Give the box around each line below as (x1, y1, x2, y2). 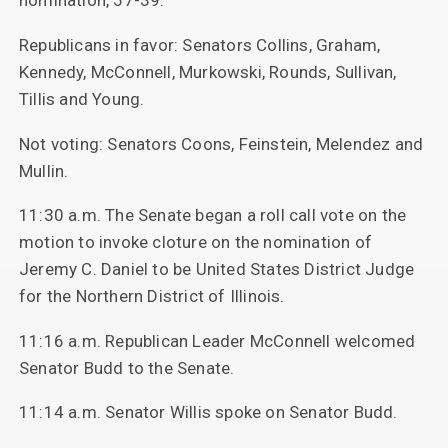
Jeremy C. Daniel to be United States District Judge (18, 259, 415, 280)
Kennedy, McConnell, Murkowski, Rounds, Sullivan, (18, 61, 397, 82)
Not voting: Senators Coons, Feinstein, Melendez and (18, 133, 424, 154)
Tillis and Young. (18, 88, 145, 109)
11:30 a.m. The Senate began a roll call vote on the (18, 205, 407, 226)
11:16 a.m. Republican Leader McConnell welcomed (18, 330, 416, 351)
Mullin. (18, 160, 69, 181)
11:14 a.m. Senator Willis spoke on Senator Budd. (18, 402, 398, 423)
